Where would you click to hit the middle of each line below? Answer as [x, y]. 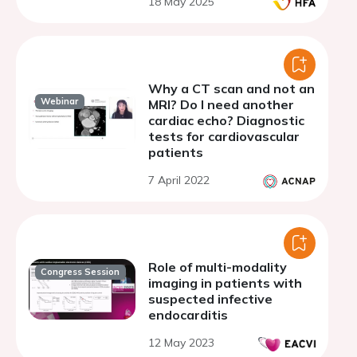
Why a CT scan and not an [231, 88]
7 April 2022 [179, 180]
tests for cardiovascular [224, 136]
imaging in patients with [225, 283]
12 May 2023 [181, 343]
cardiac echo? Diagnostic [226, 120]
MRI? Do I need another [221, 104]
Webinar [60, 102]
